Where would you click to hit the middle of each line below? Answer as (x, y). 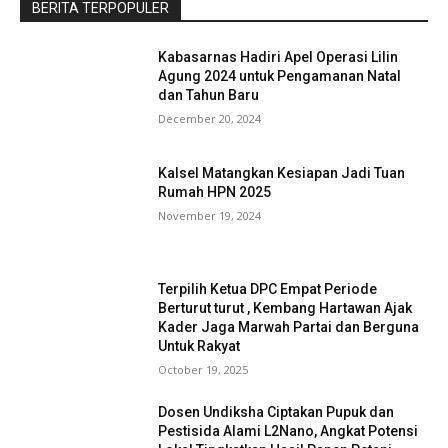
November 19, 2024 (210, 216)
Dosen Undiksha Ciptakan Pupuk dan (276, 411)
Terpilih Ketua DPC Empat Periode (268, 288)
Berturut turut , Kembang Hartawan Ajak (285, 307)
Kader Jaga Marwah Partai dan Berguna (289, 326)
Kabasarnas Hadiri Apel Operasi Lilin (278, 57)
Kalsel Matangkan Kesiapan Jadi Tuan (282, 173)
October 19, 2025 (203, 369)
